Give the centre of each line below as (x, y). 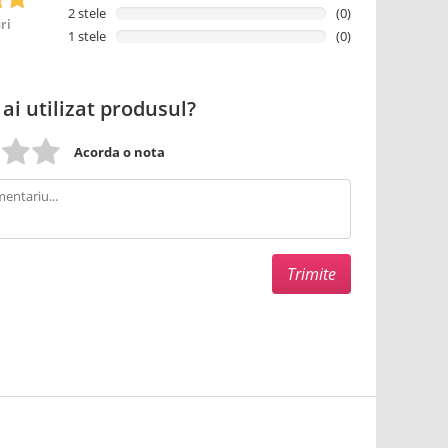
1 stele (86, 36)
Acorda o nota (119, 152)
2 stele (86, 13)
